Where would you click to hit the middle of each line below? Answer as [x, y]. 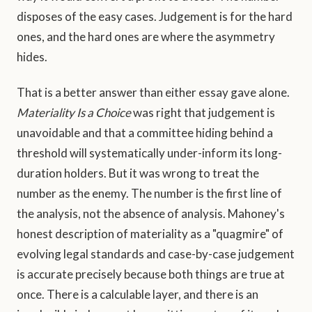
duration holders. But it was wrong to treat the [138, 173]
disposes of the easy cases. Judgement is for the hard [155, 17]
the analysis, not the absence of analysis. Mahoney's [151, 214]
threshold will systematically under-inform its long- [149, 153]
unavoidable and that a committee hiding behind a [145, 133]
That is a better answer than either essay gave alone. [153, 93]
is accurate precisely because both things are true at [151, 274]
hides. [32, 57]
